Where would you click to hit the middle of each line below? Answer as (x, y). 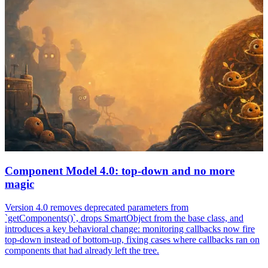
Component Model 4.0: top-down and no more (120, 171)
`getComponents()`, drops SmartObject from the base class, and (124, 218)
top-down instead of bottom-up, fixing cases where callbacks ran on (132, 240)
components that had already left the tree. (82, 251)
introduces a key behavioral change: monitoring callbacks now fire (130, 229)
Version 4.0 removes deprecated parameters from (97, 208)
